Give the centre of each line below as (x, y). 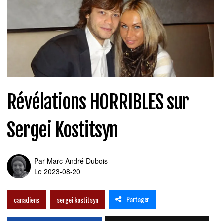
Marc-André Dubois (77, 161)
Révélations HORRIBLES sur (98, 102)
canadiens (27, 199)
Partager (138, 199)
